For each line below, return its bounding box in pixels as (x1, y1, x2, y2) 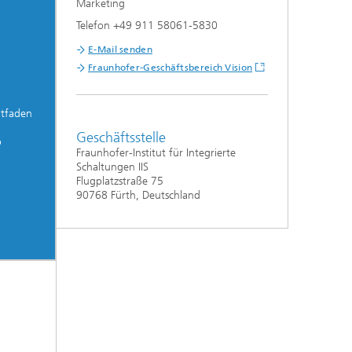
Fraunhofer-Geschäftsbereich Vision (88, 62, 253, 74)
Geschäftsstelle (76, 129, 166, 147)
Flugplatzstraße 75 (76, 174, 163, 189)
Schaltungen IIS (76, 160, 148, 174)
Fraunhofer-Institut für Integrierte (76, 146, 236, 160)
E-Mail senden (88, 44, 152, 56)
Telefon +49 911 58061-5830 (76, 19, 218, 33)
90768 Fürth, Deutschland (76, 189, 200, 203)
